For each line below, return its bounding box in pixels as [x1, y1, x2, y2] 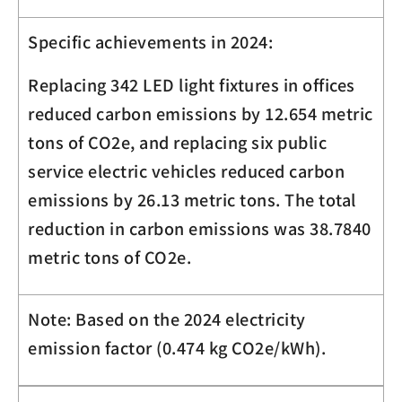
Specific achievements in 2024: [28, 29, 273, 53]
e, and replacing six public [120, 129, 327, 153]
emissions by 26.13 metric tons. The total [28, 187, 356, 211]
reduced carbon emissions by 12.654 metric [28, 100, 373, 125]
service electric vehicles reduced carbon [28, 158, 345, 182]
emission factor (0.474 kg [28, 335, 232, 359]
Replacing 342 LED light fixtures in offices [28, 72, 355, 96]
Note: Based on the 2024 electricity [28, 306, 306, 330]
